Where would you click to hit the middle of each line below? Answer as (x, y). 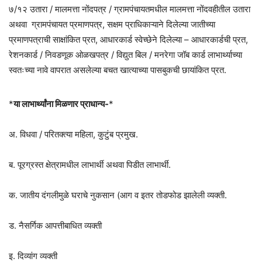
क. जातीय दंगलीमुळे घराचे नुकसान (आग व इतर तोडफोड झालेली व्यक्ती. (118, 195)
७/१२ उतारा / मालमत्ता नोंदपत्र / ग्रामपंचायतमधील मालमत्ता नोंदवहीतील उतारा (130, 9)
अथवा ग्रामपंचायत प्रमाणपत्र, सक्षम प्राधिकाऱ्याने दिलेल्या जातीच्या (112, 25)
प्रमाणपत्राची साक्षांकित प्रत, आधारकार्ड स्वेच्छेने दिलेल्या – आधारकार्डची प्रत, (128, 40)
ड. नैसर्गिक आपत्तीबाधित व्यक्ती (55, 226)
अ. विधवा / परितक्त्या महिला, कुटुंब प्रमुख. (73, 135)
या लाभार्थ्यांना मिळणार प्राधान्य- (61, 104)
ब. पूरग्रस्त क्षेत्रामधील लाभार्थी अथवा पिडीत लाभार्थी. (90, 165)
